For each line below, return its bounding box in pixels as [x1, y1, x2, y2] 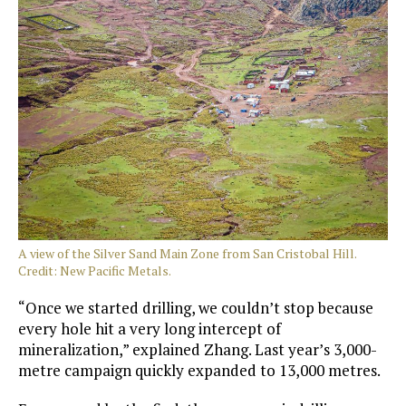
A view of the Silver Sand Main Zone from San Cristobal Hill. [18, 245, 356, 263]
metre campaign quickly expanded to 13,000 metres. [18, 360, 381, 382]
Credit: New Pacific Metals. [18, 262, 171, 280]
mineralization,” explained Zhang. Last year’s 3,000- [18, 339, 377, 361]
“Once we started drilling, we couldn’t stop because [18, 297, 373, 319]
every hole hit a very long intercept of [18, 318, 281, 340]
